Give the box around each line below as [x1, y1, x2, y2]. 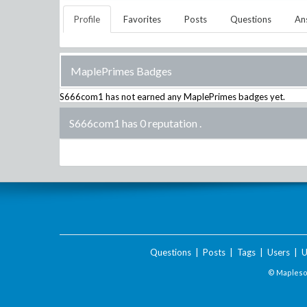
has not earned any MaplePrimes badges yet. [103, 91, 285, 102]
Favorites [123, 14, 161, 25]
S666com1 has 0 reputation [69, 116, 197, 130]
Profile [74, 14, 100, 25]
